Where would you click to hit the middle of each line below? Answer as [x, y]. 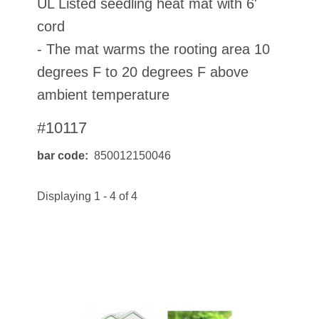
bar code [61, 156]
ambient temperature [104, 95]
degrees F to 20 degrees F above [143, 72]
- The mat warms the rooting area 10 [154, 49]
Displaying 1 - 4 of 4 [88, 196]
